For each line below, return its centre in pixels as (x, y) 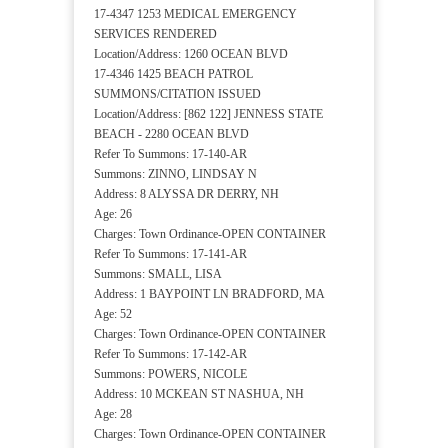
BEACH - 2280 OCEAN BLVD (171, 134)
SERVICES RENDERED (155, 34)
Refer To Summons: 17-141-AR (170, 254)
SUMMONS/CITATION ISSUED (177, 94)
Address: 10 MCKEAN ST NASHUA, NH (199, 394)
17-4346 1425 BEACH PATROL (173, 74)
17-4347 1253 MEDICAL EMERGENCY (195, 14)
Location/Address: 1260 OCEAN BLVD (191, 54)
